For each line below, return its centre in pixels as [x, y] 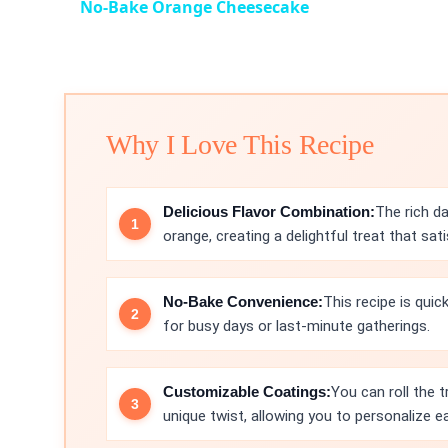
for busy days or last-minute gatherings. [296, 325]
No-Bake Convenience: [243, 301]
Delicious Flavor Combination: [269, 211]
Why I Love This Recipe [240, 144]
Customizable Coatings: [247, 391]
